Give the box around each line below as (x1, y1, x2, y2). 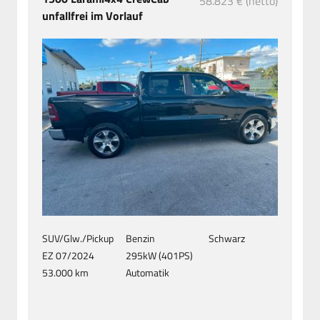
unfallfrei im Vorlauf (42, 7, 146, 25)
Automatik (125, 264, 169, 280)
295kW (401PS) (125, 247, 193, 263)
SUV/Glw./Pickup (42, 230, 114, 246)
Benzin (125, 230, 155, 246)
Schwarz (209, 230, 246, 246)
